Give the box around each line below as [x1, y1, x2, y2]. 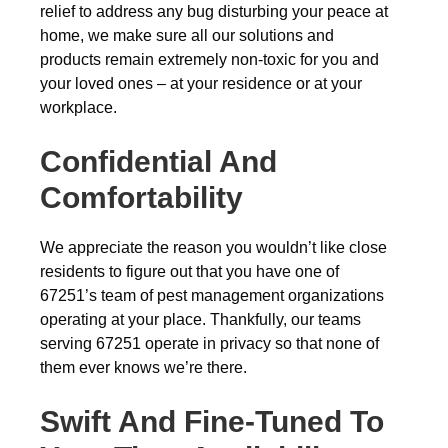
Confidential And [40, 145, 277, 178]
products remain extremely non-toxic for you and [40, 51, 379, 68]
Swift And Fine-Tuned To [40, 405, 384, 438]
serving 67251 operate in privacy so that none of [40, 335, 379, 352]
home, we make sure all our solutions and [40, 27, 334, 44]
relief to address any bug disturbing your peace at [40, 3, 388, 20]
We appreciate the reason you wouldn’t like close [40, 239, 387, 256]
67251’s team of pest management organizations [40, 287, 384, 304]
